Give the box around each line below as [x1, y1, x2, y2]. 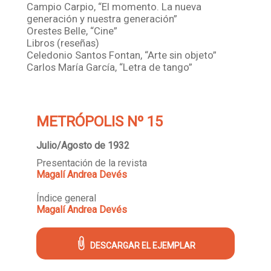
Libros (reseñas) [27, 36, 100, 49]
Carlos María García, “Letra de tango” [27, 60, 193, 73]
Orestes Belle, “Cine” [27, 24, 118, 37]
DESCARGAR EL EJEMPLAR [90, 240, 195, 250]
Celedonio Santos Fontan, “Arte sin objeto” [27, 48, 217, 61]
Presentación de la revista [36, 157, 147, 169]
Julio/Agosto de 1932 [36, 139, 129, 151]
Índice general [36, 192, 96, 204]
